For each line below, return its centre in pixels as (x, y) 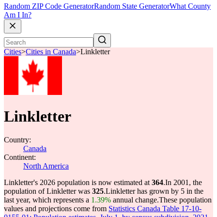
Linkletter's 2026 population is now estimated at (78, 182)
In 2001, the (184, 182)
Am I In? (18, 15)
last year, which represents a (47, 200)
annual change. (135, 200)
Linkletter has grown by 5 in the (155, 191)
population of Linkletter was (48, 191)
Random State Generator (132, 6)
